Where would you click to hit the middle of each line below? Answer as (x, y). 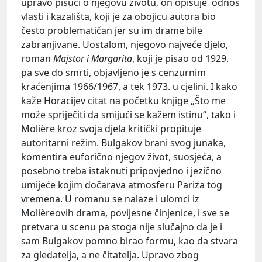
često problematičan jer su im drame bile (112, 30)
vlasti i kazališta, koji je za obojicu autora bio (118, 16)
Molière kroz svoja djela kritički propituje (111, 128)
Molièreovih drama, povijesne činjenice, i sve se (125, 213)
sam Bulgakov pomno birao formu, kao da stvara (130, 241)
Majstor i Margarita (93, 58)
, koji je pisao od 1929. (180, 58)
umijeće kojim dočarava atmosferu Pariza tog (122, 185)
